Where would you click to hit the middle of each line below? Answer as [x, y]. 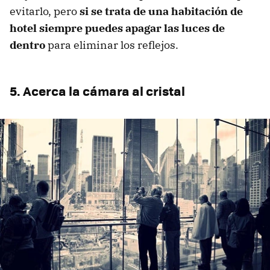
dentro [27, 45]
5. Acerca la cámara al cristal [97, 90]
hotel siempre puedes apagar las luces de [117, 28]
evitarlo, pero [45, 11]
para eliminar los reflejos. [112, 45]
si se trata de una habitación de [161, 11]
